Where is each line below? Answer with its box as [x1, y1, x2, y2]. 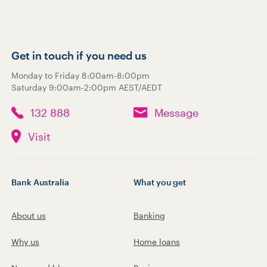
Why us [11, 236, 39, 247]
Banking [133, 210, 165, 221]
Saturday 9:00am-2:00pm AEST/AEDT [11, 82, 162, 92]
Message [154, 105, 198, 119]
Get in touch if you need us [11, 48, 147, 62]
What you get [133, 176, 186, 187]
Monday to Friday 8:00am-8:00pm [11, 70, 150, 80]
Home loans [133, 236, 180, 247]
